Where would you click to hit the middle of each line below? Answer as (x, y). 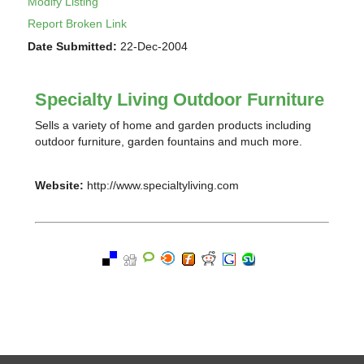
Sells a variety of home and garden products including (173, 126)
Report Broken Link (78, 24)
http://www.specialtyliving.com (162, 186)
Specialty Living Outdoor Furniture (180, 100)
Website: (60, 186)
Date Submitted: (73, 46)
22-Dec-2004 (153, 46)
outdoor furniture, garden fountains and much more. (169, 142)
